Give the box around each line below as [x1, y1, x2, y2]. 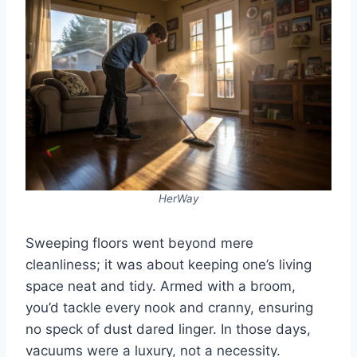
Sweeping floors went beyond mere [25, 235, 253, 252]
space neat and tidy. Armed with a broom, [25, 278, 296, 295]
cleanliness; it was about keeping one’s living [25, 257, 312, 273]
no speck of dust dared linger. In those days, [25, 321, 311, 338]
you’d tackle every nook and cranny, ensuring [25, 300, 313, 316]
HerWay [158, 192, 199, 206]
